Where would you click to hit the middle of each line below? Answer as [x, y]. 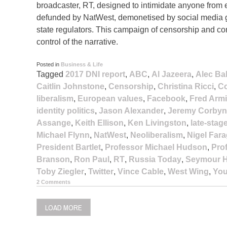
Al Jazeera [172, 74]
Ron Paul [92, 159]
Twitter [101, 171]
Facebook [166, 98]
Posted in [49, 64]
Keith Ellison [99, 123]
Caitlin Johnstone [70, 86]
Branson [53, 159]
